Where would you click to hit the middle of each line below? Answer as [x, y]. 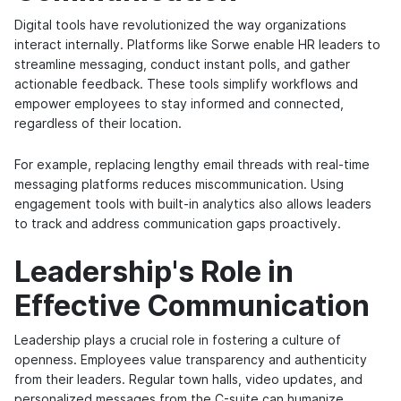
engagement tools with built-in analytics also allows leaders [193, 205]
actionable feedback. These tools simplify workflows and [186, 85]
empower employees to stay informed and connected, [179, 104]
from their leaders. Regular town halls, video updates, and [188, 380]
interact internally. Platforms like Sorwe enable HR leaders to [197, 45]
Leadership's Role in [154, 272]
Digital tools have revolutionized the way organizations [180, 26]
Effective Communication [192, 306]
